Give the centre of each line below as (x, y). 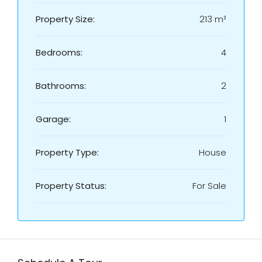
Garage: (53, 119)
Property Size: (65, 19)
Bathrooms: (61, 86)
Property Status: (71, 186)
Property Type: (67, 152)
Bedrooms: (59, 52)
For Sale (209, 186)
